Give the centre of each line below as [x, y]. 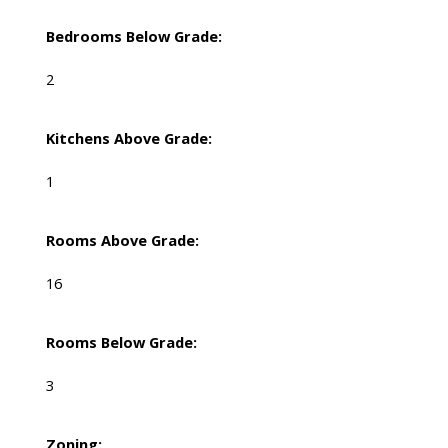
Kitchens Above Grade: [128, 138]
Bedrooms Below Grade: [133, 36]
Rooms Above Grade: [122, 240]
